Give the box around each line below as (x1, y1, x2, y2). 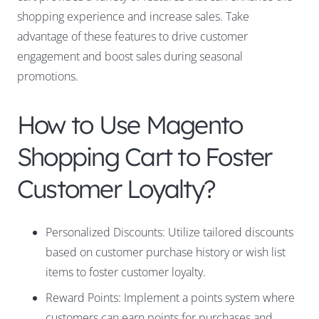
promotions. (17, 68, 78, 85)
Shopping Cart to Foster (17, 141, 272, 173)
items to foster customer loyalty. (46, 264, 206, 281)
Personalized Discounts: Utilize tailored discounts (46, 224, 293, 241)
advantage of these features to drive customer (17, 28, 248, 45)
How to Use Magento (17, 109, 243, 141)
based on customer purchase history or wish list (46, 244, 286, 261)
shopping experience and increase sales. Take (17, 9, 249, 25)
